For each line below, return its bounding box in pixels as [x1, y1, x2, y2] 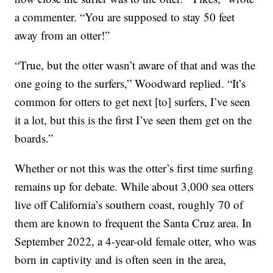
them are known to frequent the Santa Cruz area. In [15, 215, 252, 231]
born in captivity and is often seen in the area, [15, 252, 227, 268]
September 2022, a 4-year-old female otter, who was [15, 233, 257, 249]
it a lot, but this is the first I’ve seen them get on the [15, 112, 252, 128]
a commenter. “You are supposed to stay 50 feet [15, 9, 235, 25]
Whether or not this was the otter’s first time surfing [15, 160, 254, 176]
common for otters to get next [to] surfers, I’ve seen [15, 94, 251, 110]
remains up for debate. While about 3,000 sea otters [15, 179, 254, 194]
